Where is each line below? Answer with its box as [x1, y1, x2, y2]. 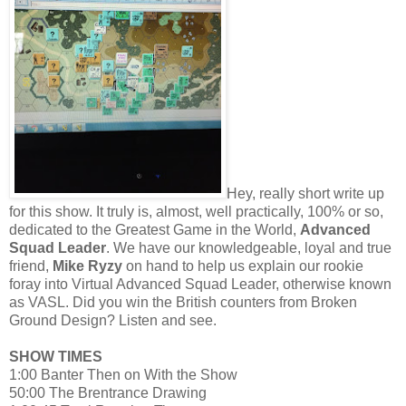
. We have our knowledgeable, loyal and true [106, 239, 391, 256]
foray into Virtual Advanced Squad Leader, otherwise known [9, 275, 391, 292]
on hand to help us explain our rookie [122, 257, 363, 274]
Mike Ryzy [53, 257, 122, 274]
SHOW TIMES [9, 348, 102, 364]
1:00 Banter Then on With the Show [9, 366, 237, 382]
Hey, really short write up [227, 185, 384, 201]
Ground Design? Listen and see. [9, 312, 217, 328]
